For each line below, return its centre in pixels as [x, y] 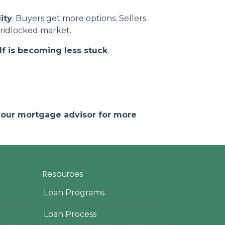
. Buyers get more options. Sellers [79, 19]
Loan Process [70, 214]
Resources [63, 174]
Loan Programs [74, 193]
